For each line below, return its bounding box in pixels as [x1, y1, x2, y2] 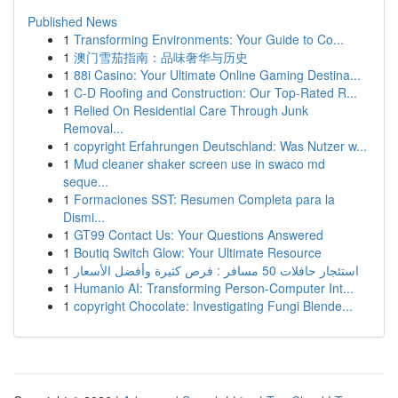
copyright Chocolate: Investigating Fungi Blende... [74, 297, 353, 314]
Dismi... [63, 208, 105, 226]
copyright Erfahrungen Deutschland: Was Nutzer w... [74, 137, 367, 155]
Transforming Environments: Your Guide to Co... [74, 30, 344, 48]
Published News [28, 12, 117, 30]
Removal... [63, 119, 123, 137]
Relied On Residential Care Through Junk [74, 101, 308, 119]
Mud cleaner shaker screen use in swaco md [74, 155, 325, 172]
